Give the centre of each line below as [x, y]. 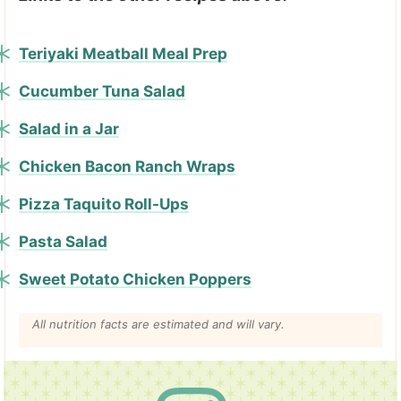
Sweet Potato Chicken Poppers [135, 279]
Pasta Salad [63, 241]
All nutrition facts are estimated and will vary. [158, 324]
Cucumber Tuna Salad [102, 91]
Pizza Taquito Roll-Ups [104, 204]
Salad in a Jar [69, 128]
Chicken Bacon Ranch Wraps [127, 166]
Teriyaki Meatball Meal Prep [123, 53]
